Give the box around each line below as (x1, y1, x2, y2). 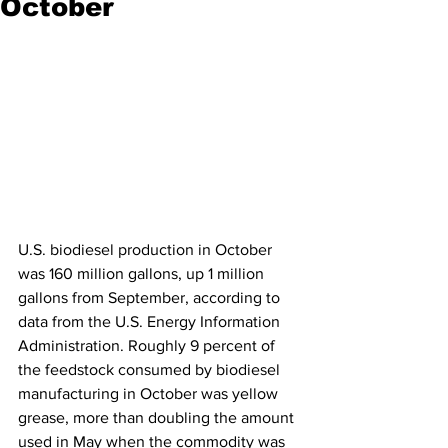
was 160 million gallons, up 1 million (18, 265, 268, 283)
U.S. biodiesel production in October (18, 241, 276, 259)
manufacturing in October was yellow (18, 385, 282, 403)
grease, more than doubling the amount (18, 409, 298, 427)
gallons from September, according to (18, 289, 284, 307)
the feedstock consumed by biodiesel (18, 361, 284, 379)
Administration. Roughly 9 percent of (18, 337, 279, 355)
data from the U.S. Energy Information (18, 313, 284, 331)
